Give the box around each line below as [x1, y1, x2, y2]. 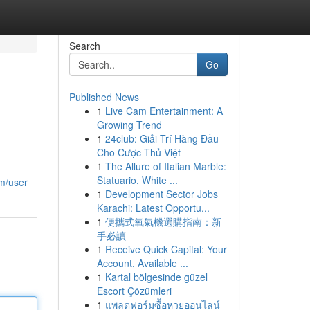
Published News [69, 90, 139, 104]
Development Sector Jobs [104, 187, 218, 201]
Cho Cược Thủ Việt [96, 145, 181, 159]
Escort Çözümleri [96, 284, 172, 298]
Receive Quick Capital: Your [104, 242, 227, 256]
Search [69, 39, 100, 53]
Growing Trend [96, 118, 162, 131]
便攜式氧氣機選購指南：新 [104, 215, 221, 228]
